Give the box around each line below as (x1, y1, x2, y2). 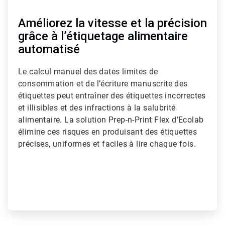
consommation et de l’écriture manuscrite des (18, 79, 188, 89)
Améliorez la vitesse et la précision (18, 16, 207, 31)
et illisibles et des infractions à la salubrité (18, 103, 176, 113)
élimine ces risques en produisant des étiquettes (18, 127, 197, 137)
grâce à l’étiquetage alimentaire (18, 29, 188, 44)
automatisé (18, 42, 80, 57)
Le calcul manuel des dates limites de (18, 67, 158, 77)
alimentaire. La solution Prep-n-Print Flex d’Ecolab (18, 115, 204, 125)
